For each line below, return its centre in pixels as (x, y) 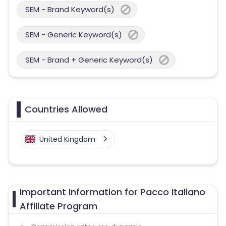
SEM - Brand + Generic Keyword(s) (89, 60)
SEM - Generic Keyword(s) (74, 35)
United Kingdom (67, 139)
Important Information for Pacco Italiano (112, 192)
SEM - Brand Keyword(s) (70, 9)
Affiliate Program (58, 206)
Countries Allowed (66, 109)
